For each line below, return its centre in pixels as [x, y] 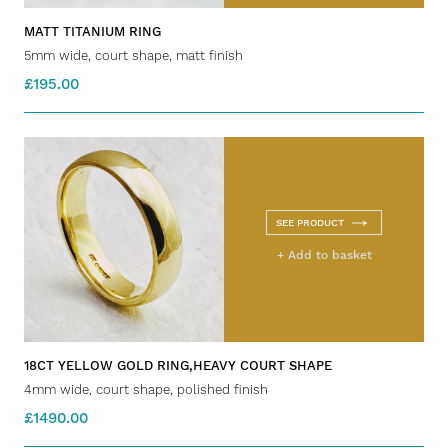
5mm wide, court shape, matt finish [133, 56]
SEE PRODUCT [310, 223]
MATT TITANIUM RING [92, 32]
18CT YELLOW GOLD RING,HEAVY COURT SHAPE [178, 365]
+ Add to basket [324, 255]
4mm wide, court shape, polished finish [146, 389]
